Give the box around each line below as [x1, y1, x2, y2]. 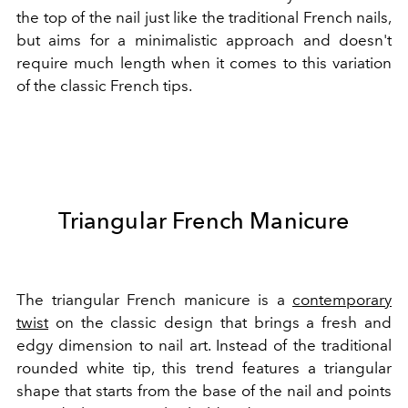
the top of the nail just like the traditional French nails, [16, 8, 392, 27]
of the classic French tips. [16, 76, 192, 96]
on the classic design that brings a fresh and [48, 313, 392, 332]
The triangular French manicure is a [16, 291, 292, 310]
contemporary [292, 291, 392, 310]
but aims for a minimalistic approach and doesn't [16, 31, 392, 50]
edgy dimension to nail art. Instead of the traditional [16, 336, 392, 355]
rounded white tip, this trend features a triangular [16, 359, 392, 378]
